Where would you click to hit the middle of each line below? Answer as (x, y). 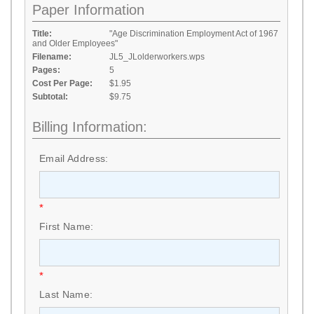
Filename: (52, 57)
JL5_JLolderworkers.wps (157, 57)
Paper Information (88, 10)
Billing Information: (90, 127)
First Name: (67, 226)
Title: (42, 34)
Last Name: (66, 294)
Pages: (46, 70)
